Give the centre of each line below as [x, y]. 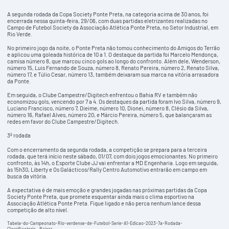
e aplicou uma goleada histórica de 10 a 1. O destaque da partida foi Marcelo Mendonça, [113, 55]
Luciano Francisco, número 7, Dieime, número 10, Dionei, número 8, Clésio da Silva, [108, 108]
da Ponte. [19, 81]
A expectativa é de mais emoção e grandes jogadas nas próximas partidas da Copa [107, 190]
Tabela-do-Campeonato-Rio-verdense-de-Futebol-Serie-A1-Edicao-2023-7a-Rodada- [95, 223]
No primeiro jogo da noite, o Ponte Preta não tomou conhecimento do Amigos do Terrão [114, 48]
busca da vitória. [28, 176]
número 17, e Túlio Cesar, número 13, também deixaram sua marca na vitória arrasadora [113, 75]
